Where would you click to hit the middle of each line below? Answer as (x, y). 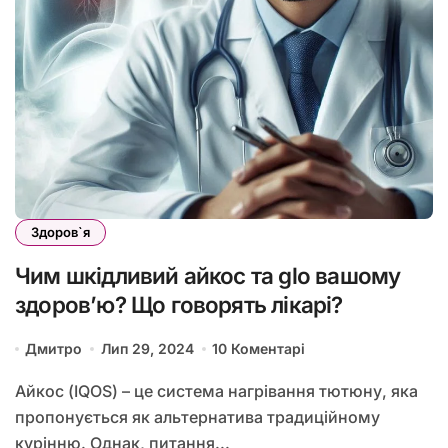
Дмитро (54, 349)
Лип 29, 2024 (147, 349)
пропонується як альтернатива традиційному (197, 417)
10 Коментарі (259, 349)
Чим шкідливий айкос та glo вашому (208, 276)
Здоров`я (60, 232)
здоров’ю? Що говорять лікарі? (179, 305)
